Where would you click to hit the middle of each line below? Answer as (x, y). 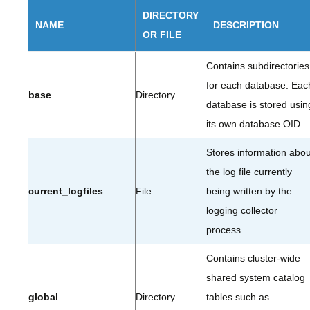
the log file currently (249, 172)
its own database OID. (255, 124)
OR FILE (162, 35)
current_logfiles (66, 191)
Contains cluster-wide (253, 258)
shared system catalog (256, 277)
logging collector (242, 210)
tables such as (238, 297)
